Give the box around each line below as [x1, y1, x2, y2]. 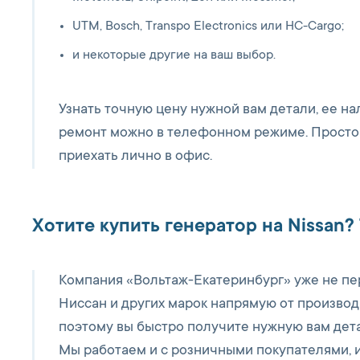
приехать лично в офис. [59, 149, 212, 165]
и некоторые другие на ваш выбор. [72, 48, 276, 63]
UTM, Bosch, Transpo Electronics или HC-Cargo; [72, 19, 344, 34]
